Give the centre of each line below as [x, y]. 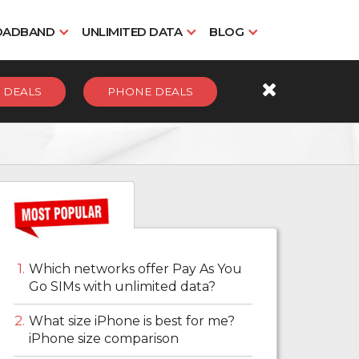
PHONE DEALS [150, 92]
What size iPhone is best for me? [132, 321]
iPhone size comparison [104, 339]
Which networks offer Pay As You [135, 269]
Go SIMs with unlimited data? [122, 287]
